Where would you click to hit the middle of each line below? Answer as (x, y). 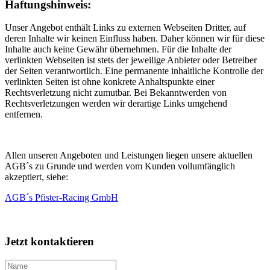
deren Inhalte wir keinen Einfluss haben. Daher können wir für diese (135, 39)
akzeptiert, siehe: (36, 177)
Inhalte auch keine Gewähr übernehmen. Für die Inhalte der (118, 49)
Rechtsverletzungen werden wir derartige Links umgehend (116, 104)
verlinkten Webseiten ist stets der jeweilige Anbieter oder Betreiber (131, 60)
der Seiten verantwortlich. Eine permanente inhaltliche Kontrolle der (134, 71)
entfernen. (24, 115)
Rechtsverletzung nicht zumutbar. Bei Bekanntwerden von (116, 93)
